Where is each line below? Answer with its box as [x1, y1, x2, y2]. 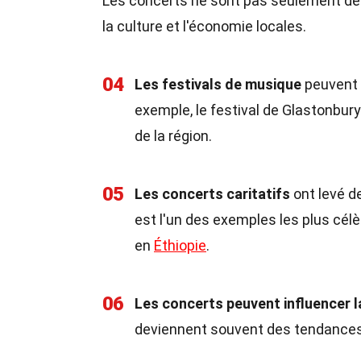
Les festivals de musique [135, 76, 301, 93]
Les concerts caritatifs [135, 185, 290, 202]
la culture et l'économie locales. [102, 18, 306, 35]
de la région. [135, 127, 212, 144]
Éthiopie [154, 237, 206, 254]
